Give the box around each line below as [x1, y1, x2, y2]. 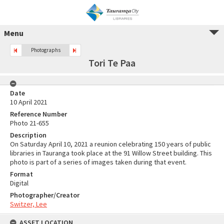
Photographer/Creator [10, 190, 79, 199]
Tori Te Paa [88, 56, 135, 69]
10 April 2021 [10, 97, 47, 106]
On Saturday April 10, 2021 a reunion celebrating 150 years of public [10, 139, 211, 148]
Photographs [30, 46, 60, 53]
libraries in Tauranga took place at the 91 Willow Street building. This [10, 148, 212, 157]
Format [10, 169, 33, 178]
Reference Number [10, 109, 67, 118]
